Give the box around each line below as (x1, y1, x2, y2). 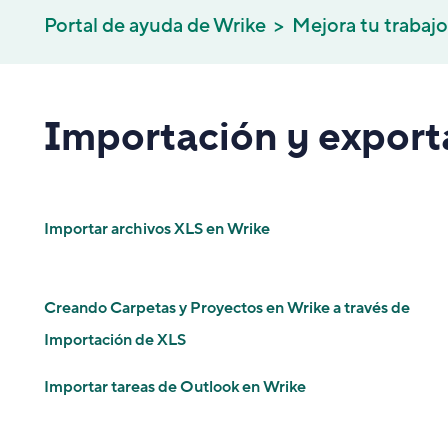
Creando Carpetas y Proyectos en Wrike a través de (44, 297, 410, 319)
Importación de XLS (44, 329, 186, 351)
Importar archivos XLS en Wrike (44, 218, 270, 240)
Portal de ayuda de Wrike (44, 13, 266, 39)
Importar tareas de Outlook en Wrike (44, 376, 306, 398)
